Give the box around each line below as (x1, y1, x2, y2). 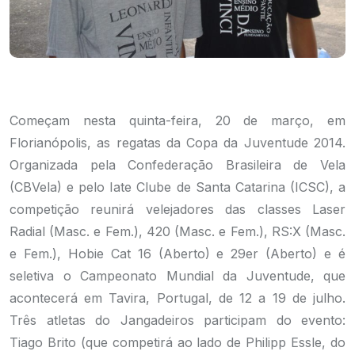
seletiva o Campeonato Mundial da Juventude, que (10, 268, 345, 284)
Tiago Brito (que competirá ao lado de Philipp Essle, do (10, 334, 345, 350)
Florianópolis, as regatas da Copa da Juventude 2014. (10, 135, 345, 151)
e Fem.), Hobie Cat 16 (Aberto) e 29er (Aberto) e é (10, 246, 345, 261)
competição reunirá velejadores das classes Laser (10, 201, 345, 217)
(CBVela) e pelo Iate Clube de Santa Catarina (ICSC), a (10, 179, 345, 195)
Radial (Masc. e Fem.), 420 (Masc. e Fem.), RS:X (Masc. (10, 223, 345, 239)
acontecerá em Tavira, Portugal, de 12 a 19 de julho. (10, 290, 345, 306)
